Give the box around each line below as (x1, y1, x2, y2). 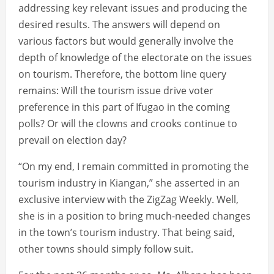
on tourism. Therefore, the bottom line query (18, 67, 226, 81)
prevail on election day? (18, 133, 127, 147)
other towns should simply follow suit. (18, 242, 193, 256)
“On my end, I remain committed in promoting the (18, 160, 249, 174)
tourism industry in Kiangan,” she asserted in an (18, 176, 240, 190)
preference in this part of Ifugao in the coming (18, 100, 230, 114)
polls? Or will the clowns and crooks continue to (18, 117, 237, 131)
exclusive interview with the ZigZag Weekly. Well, (18, 193, 239, 207)
